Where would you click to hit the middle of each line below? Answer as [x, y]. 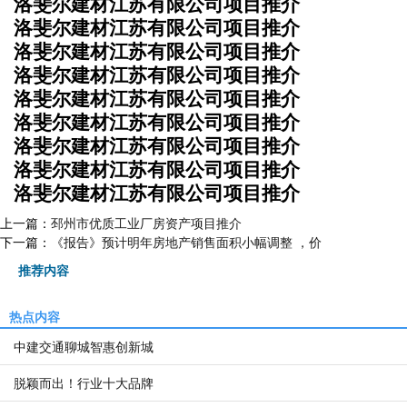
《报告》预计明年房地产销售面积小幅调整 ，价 [186, 243]
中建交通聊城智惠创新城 [84, 347]
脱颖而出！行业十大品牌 [84, 383]
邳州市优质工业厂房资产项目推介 [146, 223]
